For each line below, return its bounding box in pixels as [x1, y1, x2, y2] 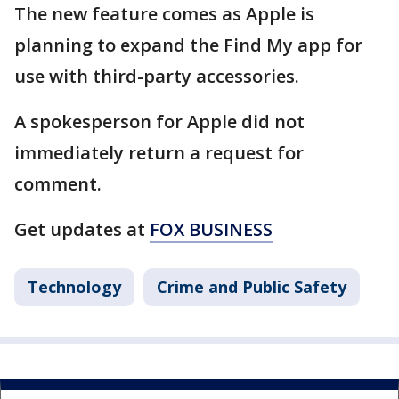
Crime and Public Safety [157, 276, 346, 298]
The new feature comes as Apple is [14, 2, 314, 27]
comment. [14, 172, 102, 197]
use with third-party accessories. [14, 64, 299, 89]
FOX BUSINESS [150, 217, 273, 242]
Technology [28, 276, 121, 298]
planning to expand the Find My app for [14, 33, 362, 58]
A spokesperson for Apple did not [14, 110, 305, 134]
